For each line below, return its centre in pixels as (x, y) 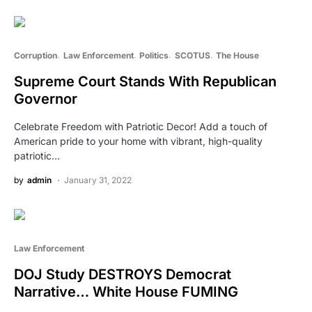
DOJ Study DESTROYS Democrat (123, 275)
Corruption (36, 56)
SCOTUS (192, 56)
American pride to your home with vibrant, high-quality (138, 141)
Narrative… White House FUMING (126, 292)
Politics (154, 56)
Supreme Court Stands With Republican (145, 82)
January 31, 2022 (98, 180)
